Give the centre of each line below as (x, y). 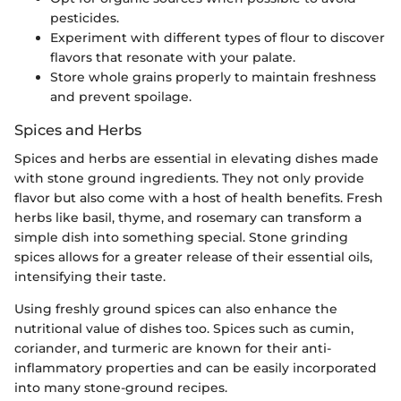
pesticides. (85, 17)
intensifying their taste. (90, 276)
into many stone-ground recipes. (121, 387)
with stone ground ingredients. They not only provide (189, 178)
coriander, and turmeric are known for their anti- (173, 348)
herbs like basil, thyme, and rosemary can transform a (188, 217)
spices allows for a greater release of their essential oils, (193, 256)
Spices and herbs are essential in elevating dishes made (196, 158)
